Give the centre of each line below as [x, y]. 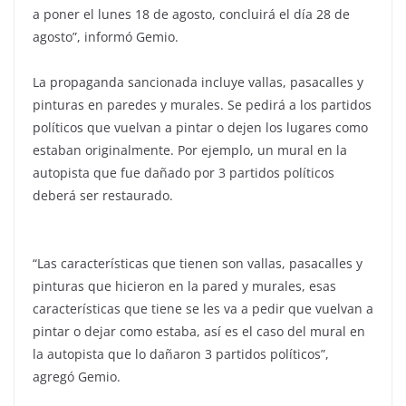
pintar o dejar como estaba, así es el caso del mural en [199, 331]
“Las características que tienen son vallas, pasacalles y [198, 263]
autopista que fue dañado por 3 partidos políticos [184, 172]
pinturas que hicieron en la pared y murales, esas [184, 285]
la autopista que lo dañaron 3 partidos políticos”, [181, 353]
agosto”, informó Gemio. [106, 36]
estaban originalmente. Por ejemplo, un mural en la [190, 150]
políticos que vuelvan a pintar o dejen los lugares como [200, 127]
